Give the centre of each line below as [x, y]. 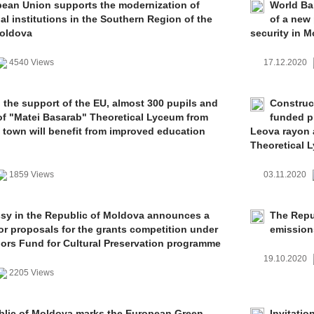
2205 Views [32, 273]
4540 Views [32, 62]
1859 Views [32, 175]
